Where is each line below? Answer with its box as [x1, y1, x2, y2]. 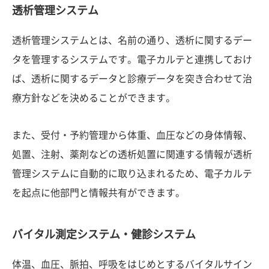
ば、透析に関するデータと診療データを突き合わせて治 [12, 73, 252, 83]
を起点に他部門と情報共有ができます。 [12, 187, 185, 198]
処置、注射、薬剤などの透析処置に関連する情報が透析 [12, 149, 252, 159]
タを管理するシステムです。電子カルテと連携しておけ [12, 54, 252, 64]
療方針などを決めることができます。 [12, 92, 175, 103]
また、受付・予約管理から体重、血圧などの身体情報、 [12, 130, 252, 140]
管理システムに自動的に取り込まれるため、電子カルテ [12, 168, 252, 178]
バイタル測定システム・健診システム [12, 228, 196, 240]
